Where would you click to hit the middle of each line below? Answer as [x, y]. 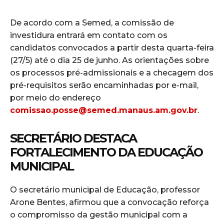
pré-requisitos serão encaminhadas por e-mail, [104, 85]
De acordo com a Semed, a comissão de [92, 23]
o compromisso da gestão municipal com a [99, 215]
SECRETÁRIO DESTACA [73, 138]
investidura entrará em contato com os [89, 35]
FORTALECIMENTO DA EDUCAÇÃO [106, 152]
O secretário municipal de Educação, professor [105, 190]
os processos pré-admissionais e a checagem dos [112, 73]
